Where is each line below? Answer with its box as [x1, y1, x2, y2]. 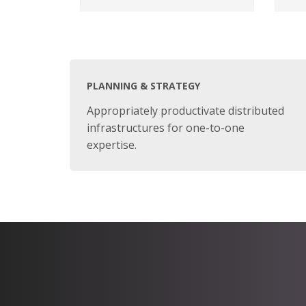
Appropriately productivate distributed [87, 103, 284, 118]
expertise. [87, 137, 137, 152]
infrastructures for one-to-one [87, 120, 245, 135]
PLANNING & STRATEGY [87, 79, 200, 92]
